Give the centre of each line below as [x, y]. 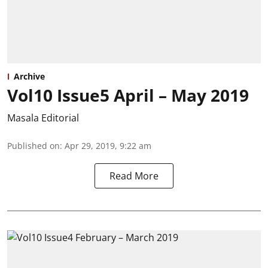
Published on [33, 146]
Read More [134, 176]
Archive [29, 77]
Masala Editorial [43, 118]
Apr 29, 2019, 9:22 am [108, 146]
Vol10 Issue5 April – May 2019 [128, 95]
